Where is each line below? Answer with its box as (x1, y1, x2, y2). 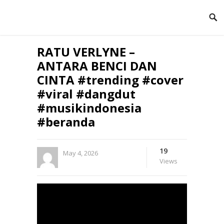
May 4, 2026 (63, 148, 98, 157)
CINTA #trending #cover (37, 71, 183, 88)
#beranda (37, 113, 95, 130)
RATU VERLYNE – (37, 43, 135, 60)
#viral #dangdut (37, 85, 135, 102)
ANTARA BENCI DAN (37, 57, 157, 74)
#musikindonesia (37, 99, 141, 116)
